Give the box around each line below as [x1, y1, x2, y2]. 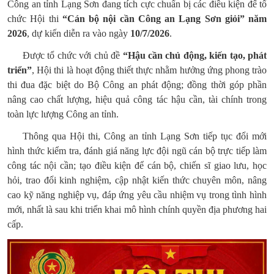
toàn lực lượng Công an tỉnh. [7, 109, 119, 119]
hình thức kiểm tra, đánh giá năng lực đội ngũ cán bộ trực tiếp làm [7, 146, 267, 156]
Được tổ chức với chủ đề [23, 50, 123, 61]
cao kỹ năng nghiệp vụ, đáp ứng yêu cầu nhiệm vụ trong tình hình [7, 190, 267, 200]
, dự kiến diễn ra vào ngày [27, 28, 130, 39]
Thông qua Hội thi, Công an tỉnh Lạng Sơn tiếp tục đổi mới [23, 131, 267, 141]
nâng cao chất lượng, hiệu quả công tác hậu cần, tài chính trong [7, 94, 267, 105]
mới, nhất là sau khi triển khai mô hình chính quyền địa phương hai [7, 204, 267, 215]
